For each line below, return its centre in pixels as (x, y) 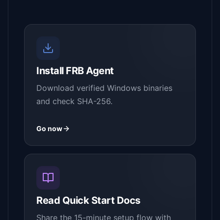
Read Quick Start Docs (88, 201)
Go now (49, 129)
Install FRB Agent (75, 71)
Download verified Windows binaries (104, 88)
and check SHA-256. (74, 101)
